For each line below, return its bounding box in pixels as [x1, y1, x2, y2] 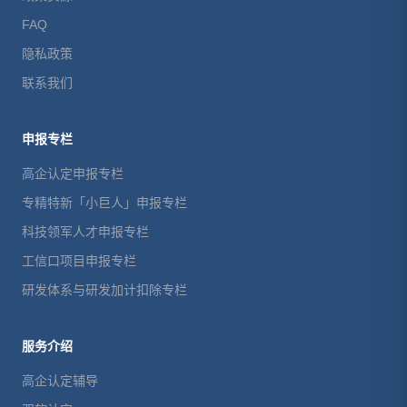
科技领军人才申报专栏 [22, 224, 149, 239]
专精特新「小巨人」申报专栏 [22, 195, 187, 210]
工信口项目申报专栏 [22, 253, 136, 268]
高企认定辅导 [22, 373, 98, 388]
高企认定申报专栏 [22, 166, 124, 181]
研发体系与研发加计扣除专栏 [22, 283, 187, 297]
